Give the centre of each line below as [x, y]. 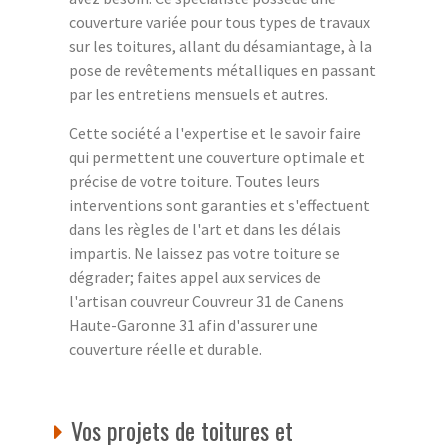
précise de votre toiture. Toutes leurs [194, 180]
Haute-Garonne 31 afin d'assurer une [193, 324]
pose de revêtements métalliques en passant [222, 69]
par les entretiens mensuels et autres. [198, 93]
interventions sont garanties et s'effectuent [219, 204]
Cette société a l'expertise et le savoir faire [215, 132]
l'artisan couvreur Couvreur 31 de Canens [206, 300]
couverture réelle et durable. [165, 348]
